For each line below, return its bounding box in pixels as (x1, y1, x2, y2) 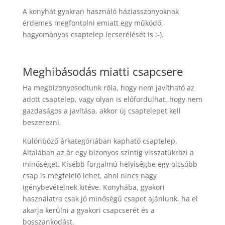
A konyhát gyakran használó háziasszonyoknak (22, 7, 179, 17)
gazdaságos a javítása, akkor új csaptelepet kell (22, 106, 181, 116)
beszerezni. (22, 118, 61, 128)
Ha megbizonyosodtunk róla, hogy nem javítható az (22, 83, 194, 93)
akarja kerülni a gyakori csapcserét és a (22, 205, 155, 215)
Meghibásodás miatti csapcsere (22, 64, 183, 79)
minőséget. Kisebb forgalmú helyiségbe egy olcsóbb (22, 159, 197, 169)
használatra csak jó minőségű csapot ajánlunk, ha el (22, 194, 198, 204)
